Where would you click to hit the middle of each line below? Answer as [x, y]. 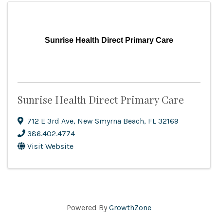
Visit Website [50, 146]
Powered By [88, 208]
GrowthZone [130, 208]
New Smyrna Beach [111, 121]
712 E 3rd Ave [50, 121]
